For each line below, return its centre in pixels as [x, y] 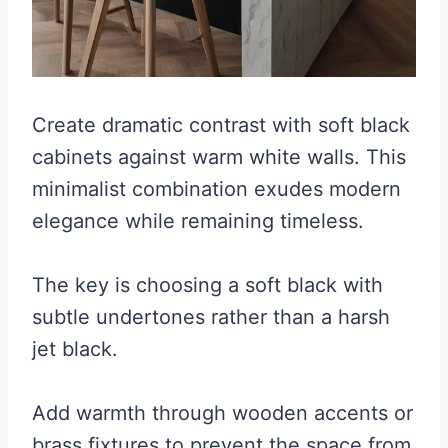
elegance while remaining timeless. [198, 221]
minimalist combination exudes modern [216, 189]
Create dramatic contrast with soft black [221, 125]
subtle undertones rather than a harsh [211, 317]
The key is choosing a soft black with [207, 285]
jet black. [75, 349]
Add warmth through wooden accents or [222, 413]
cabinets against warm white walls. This [219, 157]
